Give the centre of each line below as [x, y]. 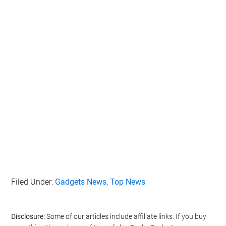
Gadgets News [81, 182]
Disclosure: [28, 217]
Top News [128, 182]
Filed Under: [33, 182]
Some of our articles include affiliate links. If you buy [126, 217]
